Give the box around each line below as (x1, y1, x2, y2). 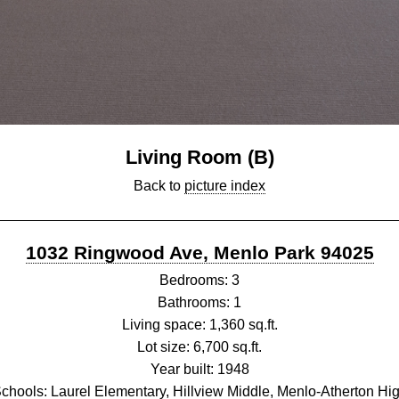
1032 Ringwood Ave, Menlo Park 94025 (25, 241, 374, 263)
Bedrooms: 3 (159, 272, 240, 288)
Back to (134, 177, 184, 193)
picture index (184, 177, 265, 193)
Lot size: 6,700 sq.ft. (137, 338, 262, 354)
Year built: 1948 (150, 361, 249, 377)
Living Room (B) (125, 145, 274, 168)
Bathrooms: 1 (158, 294, 241, 310)
